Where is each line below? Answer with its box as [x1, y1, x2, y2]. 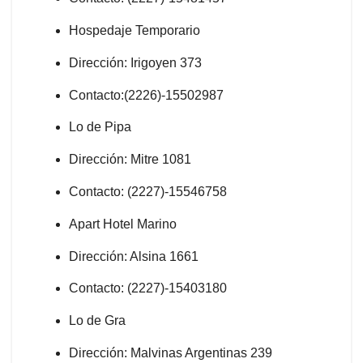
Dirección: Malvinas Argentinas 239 [69, 346, 272, 361]
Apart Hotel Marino [69, 216, 177, 231]
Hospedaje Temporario [69, 23, 200, 38]
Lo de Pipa [69, 120, 131, 135]
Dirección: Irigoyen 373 [69, 55, 202, 70]
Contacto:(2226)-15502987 [69, 88, 224, 102]
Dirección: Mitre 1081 [69, 152, 191, 167]
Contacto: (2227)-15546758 [69, 185, 227, 199]
